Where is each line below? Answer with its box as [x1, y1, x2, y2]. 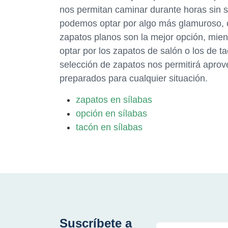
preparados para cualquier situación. [60, 73, 208, 83]
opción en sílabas [76, 108, 147, 119]
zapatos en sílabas [76, 95, 152, 105]
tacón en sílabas [76, 122, 142, 132]
